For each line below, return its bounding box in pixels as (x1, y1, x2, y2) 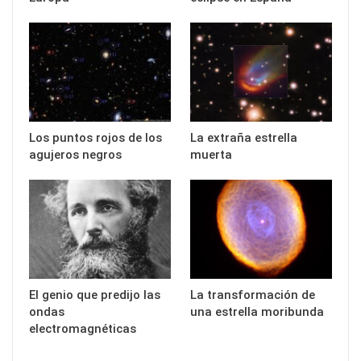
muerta (190, 147, 232, 163)
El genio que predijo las (29, 288, 160, 303)
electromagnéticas (29, 322, 136, 337)
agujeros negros (29, 147, 122, 163)
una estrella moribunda (190, 305, 324, 320)
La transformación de (190, 288, 315, 303)
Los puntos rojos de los (29, 131, 162, 146)
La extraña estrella (190, 131, 297, 146)
